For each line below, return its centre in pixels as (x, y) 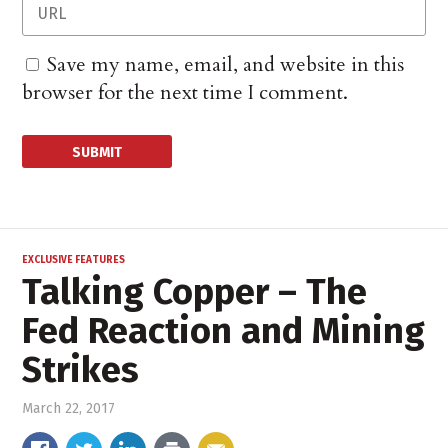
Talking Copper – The (195, 292)
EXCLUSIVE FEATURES (74, 260)
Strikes (81, 370)
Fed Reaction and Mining (224, 331)
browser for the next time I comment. (185, 93)
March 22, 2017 (69, 409)
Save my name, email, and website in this (226, 65)
